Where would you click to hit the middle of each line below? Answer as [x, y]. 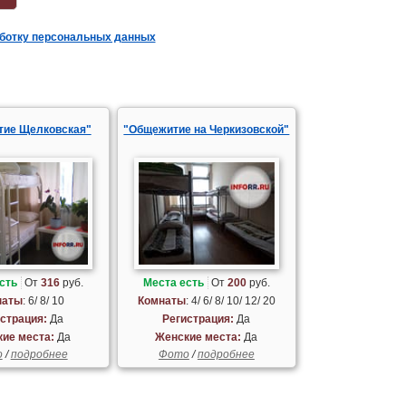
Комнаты [161, 300]
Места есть [173, 282]
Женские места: [198, 337]
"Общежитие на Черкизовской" [207, 130]
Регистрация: [198, 319]
